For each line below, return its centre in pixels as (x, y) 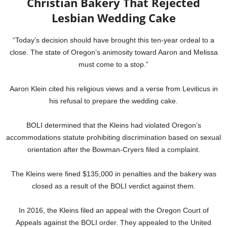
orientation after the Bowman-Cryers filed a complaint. (113, 150)
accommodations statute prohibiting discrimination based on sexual (113, 138)
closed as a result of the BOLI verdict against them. (113, 186)
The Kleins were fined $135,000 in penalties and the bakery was (113, 174)
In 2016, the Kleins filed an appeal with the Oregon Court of (113, 211)
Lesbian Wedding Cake (113, 18)
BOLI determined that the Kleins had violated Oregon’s (113, 125)
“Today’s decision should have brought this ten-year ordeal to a (113, 40)
